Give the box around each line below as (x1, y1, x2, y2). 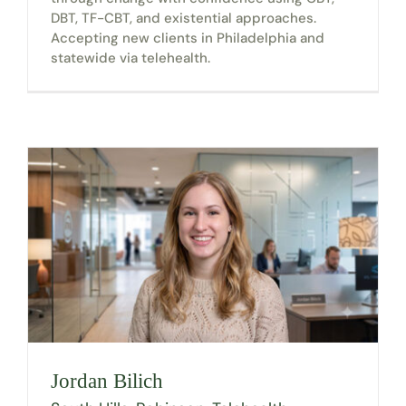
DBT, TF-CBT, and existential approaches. (50, 8, 316, 27)
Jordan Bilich (50, 369, 163, 393)
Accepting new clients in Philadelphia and (50, 28, 324, 47)
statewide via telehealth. (50, 48, 210, 67)
